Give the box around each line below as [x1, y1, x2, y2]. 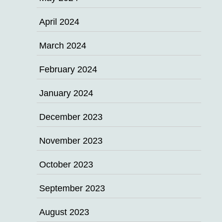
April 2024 [39, 17, 79, 27]
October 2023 [39, 160, 93, 169]
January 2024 [39, 88, 93, 98]
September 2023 [39, 183, 105, 193]
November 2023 [39, 136, 103, 146]
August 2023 [39, 207, 89, 217]
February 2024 [39, 64, 97, 74]
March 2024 [39, 41, 86, 51]
